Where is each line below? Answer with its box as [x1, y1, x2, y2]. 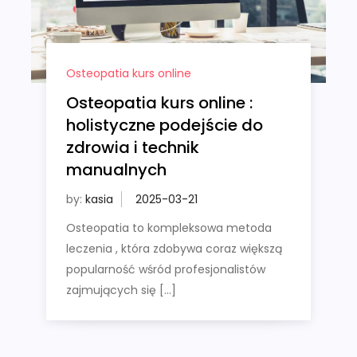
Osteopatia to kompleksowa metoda [65, 220, 272, 237]
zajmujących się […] [65, 282, 176, 299]
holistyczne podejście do [65, 114, 263, 137]
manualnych [65, 159, 167, 182]
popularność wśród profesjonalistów [65, 261, 265, 278]
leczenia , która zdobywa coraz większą [65, 241, 282, 257]
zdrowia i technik [65, 136, 199, 159]
